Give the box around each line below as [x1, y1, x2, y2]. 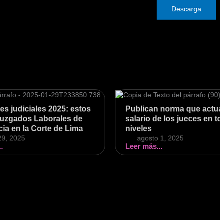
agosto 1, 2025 [137, 134, 184, 142]
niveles [125, 124, 152, 133]
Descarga [171, 4, 201, 13]
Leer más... [125, 142, 163, 151]
